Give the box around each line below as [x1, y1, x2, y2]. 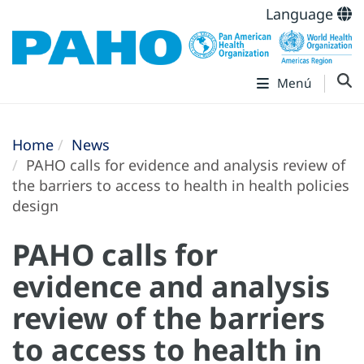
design [12, 196, 58, 216]
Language [266, 4, 337, 24]
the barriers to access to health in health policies [12, 175, 349, 196]
